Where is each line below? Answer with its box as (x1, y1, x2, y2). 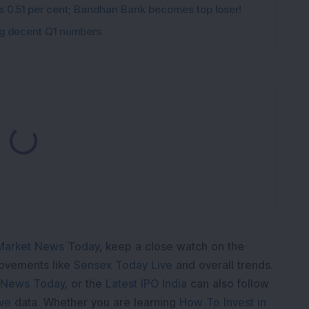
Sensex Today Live (74, 258, 172, 272)
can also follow (190, 277, 269, 290)
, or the (65, 277, 102, 290)
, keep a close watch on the (99, 239, 244, 253)
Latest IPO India (106, 277, 187, 290)
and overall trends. (176, 258, 273, 272)
